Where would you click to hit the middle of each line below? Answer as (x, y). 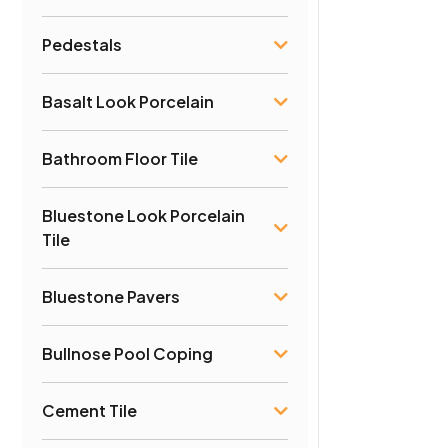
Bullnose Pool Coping (127, 353)
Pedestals (82, 44)
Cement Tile (89, 410)
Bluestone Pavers (111, 296)
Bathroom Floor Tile (120, 158)
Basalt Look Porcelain (128, 101)
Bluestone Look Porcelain (143, 215)
